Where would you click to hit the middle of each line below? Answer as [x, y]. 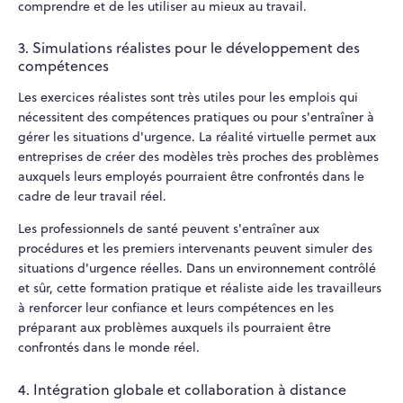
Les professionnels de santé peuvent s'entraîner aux [169, 229]
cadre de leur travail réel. [92, 197]
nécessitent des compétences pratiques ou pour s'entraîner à [196, 117]
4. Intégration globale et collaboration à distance [182, 389]
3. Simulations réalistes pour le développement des [189, 48]
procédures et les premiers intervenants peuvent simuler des [195, 249]
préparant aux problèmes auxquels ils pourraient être [175, 328]
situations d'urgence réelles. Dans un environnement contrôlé [197, 269]
